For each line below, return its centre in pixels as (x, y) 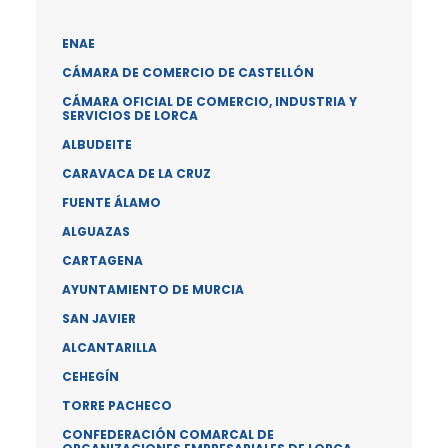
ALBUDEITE (97, 144)
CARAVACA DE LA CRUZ (136, 173)
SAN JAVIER (99, 318)
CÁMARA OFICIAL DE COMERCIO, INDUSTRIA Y (209, 101)
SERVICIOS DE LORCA (130, 115)
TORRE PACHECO (117, 405)
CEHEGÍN (90, 376)
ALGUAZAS (96, 231)
